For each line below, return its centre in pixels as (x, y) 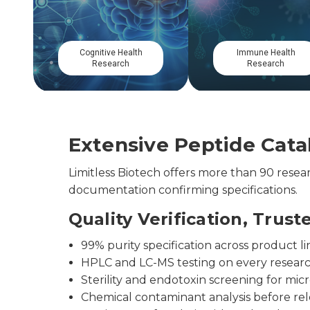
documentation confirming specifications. (183, 190)
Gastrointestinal (255, 53)
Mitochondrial (100, 53)
